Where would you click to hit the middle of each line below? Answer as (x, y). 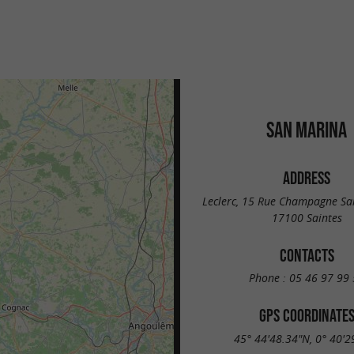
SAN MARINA (307, 130)
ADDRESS (307, 178)
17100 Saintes (307, 217)
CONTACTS (307, 255)
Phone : (269, 278)
